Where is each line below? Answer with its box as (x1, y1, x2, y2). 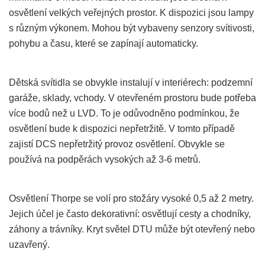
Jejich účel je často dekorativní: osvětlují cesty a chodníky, (9, 208, 251, 219)
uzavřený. (9, 239, 50, 250)
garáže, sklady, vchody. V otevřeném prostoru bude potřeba (9, 92, 256, 103)
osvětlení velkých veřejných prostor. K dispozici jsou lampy (9, 7, 254, 18)
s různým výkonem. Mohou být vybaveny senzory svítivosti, (9, 22, 254, 33)
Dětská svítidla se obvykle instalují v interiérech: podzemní (9, 77, 253, 88)
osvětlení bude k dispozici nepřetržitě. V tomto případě (9, 123, 235, 134)
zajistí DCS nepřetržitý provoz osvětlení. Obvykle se (9, 138, 225, 149)
